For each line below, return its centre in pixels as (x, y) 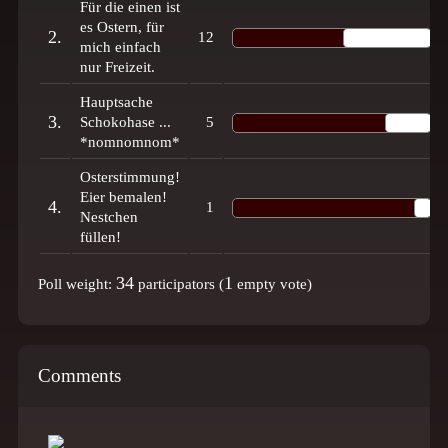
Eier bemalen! (123, 197)
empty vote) (272, 284)
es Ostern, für (122, 27)
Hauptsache (116, 102)
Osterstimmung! (130, 177)
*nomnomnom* (130, 142)
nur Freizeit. (117, 67)
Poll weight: (77, 284)
